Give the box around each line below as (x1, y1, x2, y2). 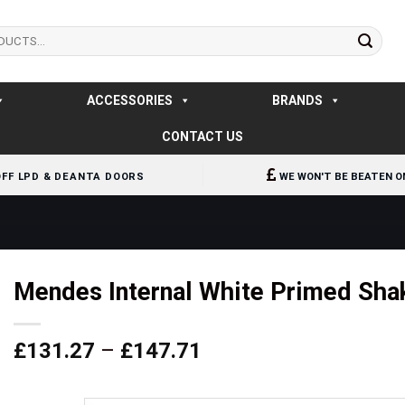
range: (201, 359, 263, 384)
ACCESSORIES (86, 93, 173, 108)
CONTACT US (162, 129, 243, 144)
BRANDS (271, 93, 323, 108)
